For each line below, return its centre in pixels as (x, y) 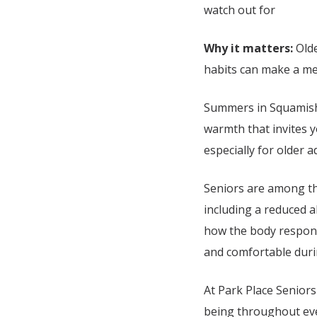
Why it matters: (250, 48)
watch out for (241, 10)
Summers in (237, 107)
